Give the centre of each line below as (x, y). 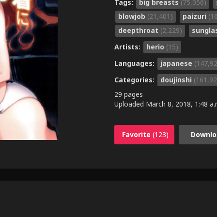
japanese (177, 63)
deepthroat (139, 30)
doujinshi (177, 79)
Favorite (137, 134)
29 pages (129, 94)
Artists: (128, 46)
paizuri (195, 16)
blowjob (133, 16)
